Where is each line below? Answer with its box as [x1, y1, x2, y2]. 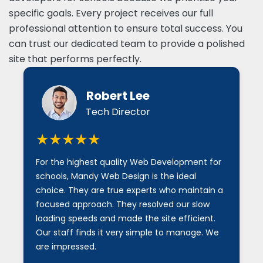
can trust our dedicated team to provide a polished [9, 37, 245, 51]
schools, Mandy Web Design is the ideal [36, 170, 196, 183]
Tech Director [86, 105, 150, 119]
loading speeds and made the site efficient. [36, 213, 215, 225]
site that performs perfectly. [9, 52, 141, 66]
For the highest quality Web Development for [36, 156, 221, 168]
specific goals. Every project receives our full [9, 6, 213, 21]
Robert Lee [86, 87, 150, 104]
